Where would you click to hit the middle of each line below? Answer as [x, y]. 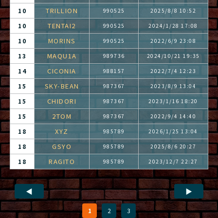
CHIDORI [62, 101]
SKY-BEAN [62, 86]
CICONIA [62, 71]
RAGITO [62, 161]
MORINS [62, 41]
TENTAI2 [62, 26]
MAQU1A [62, 56]
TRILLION [62, 10]
